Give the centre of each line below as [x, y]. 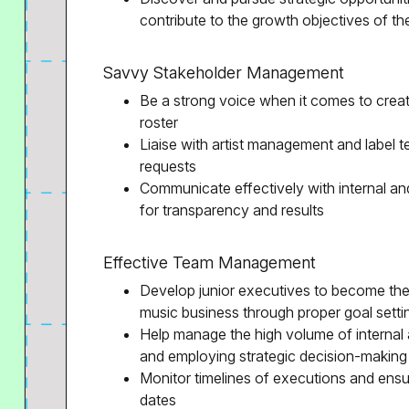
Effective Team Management [210, 262]
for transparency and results [232, 210]
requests [168, 166]
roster [159, 122]
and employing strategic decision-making [273, 356]
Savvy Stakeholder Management [224, 73]
